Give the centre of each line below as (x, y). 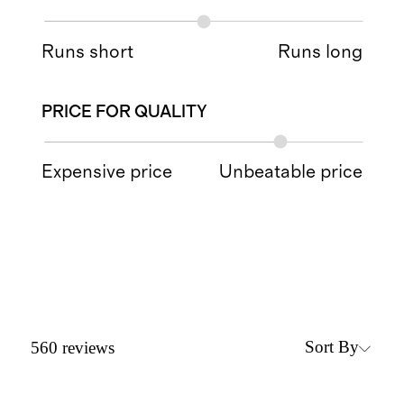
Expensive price (107, 172)
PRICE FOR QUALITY (125, 113)
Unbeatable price (290, 172)
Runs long (320, 51)
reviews (88, 347)
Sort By (332, 347)
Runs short (88, 51)
